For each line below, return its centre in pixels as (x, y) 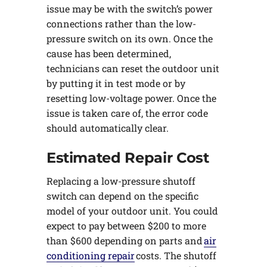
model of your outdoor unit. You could (132, 210)
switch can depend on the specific (122, 195)
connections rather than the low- (121, 24)
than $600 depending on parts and (125, 240)
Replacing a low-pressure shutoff (121, 181)
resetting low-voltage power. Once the (131, 98)
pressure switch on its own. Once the (129, 39)
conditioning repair (90, 255)
